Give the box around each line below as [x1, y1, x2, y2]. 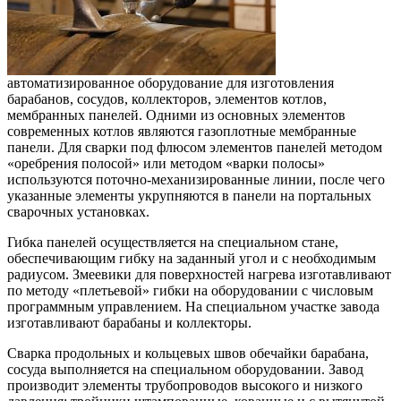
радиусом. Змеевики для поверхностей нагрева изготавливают [7, 267, 391, 282]
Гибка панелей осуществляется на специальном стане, [7, 235, 338, 250]
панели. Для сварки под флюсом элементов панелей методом [7, 140, 382, 155]
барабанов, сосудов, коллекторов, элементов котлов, [7, 91, 327, 107]
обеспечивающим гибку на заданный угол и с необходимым [7, 251, 376, 266]
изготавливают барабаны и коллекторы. [7, 315, 252, 330]
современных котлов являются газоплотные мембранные [7, 124, 356, 139]
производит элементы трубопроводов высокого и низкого [7, 378, 363, 393]
